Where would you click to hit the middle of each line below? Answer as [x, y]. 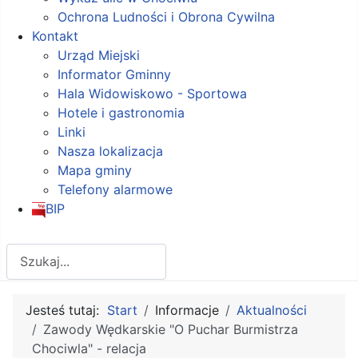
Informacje [187, 310]
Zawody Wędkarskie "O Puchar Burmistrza [171, 330]
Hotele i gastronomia [121, 112]
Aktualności [272, 310]
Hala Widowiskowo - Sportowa [152, 93]
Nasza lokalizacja [110, 151]
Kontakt [55, 36]
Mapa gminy [95, 170]
